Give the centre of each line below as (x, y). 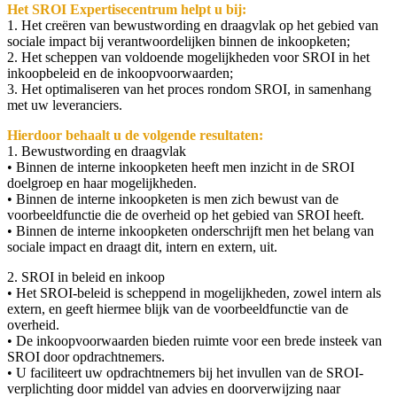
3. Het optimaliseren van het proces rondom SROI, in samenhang (189, 89)
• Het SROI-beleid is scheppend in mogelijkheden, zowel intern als (194, 292)
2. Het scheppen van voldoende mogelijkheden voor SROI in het (188, 57)
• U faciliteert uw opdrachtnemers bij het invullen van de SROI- (185, 372)
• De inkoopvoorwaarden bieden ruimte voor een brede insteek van (195, 340)
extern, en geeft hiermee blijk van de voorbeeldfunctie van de (178, 308)
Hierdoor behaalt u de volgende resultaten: (135, 135)
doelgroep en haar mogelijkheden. (102, 183)
